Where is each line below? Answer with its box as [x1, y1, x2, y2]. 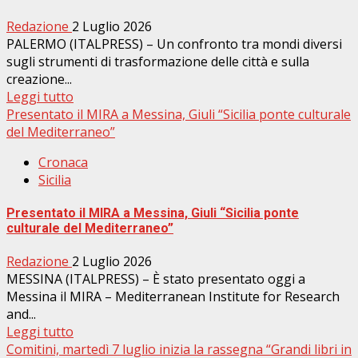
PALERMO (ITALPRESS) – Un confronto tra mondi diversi [6, 34, 342, 53]
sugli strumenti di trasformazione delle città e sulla [6, 52, 309, 70]
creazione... [6, 70, 72, 88]
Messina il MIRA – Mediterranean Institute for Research [6, 288, 340, 306]
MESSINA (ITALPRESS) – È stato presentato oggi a [6, 270, 305, 288]
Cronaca [38, 153, 88, 171]
